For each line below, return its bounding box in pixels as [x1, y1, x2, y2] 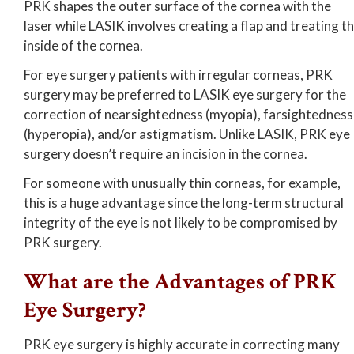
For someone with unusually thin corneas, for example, [24, 175, 341, 192]
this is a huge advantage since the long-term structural [24, 194, 344, 212]
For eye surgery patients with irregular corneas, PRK [24, 66, 333, 84]
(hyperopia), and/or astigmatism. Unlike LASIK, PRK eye [24, 126, 350, 143]
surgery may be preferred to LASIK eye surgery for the [24, 86, 346, 104]
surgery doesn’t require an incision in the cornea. [24, 145, 307, 163]
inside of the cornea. [24, 37, 143, 55]
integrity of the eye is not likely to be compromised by [24, 214, 337, 232]
